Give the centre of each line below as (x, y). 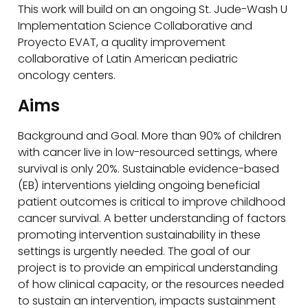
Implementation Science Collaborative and (135, 25)
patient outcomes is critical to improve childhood (152, 201)
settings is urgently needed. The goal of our (134, 251)
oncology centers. (67, 75)
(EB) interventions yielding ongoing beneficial (139, 185)
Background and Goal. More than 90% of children (150, 135)
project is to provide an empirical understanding (148, 267)
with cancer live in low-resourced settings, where (148, 152)
